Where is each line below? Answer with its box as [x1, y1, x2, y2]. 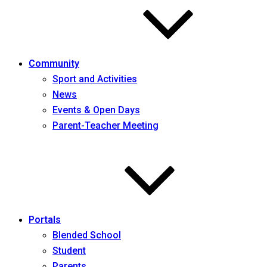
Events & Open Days [52, 104, 140, 116]
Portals [29, 214, 61, 225]
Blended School [52, 229, 121, 241]
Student [52, 245, 86, 256]
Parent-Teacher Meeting [52, 120, 159, 131]
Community [29, 58, 79, 69]
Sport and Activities [52, 73, 137, 85]
